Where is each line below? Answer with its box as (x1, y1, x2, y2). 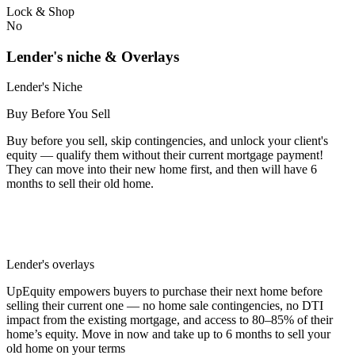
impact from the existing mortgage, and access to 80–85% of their (6, 313, 333, 327)
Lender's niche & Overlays (6, 48, 179, 65)
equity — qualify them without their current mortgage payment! (6, 148, 323, 162)
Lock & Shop (6, 4, 74, 18)
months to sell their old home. (6, 177, 157, 191)
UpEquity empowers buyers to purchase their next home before (6, 284, 323, 299)
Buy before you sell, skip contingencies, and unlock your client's (6, 134, 328, 148)
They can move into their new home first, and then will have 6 (6, 162, 317, 177)
